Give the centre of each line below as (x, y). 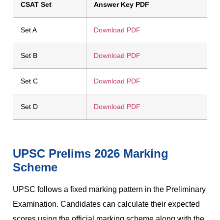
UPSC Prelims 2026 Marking (91, 153)
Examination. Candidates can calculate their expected (106, 204)
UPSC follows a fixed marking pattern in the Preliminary (109, 189)
